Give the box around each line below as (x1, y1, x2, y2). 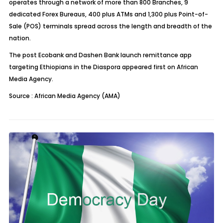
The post (8, 51, 38, 59)
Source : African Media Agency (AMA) (8, 92, 120, 100)
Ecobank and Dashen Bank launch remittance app (38, 51, 192, 59)
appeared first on (120, 63, 177, 71)
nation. (8, 34, 31, 42)
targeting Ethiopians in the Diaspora (8, 63, 120, 71)
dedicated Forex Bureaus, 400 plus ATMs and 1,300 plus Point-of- (8, 10, 208, 18)
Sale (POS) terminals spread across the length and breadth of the (8, 22, 212, 30)
